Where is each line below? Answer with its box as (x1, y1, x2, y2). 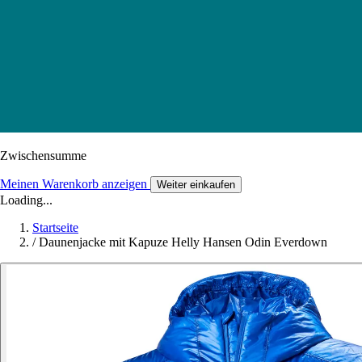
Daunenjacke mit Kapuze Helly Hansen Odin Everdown (39, 234, 327, 249)
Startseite (32, 220, 78, 234)
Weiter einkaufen (157, 178, 235, 191)
